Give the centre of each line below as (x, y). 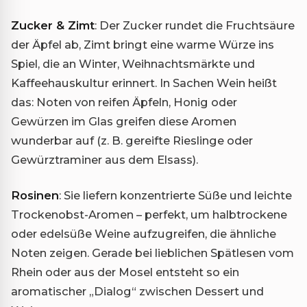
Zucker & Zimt (53, 26)
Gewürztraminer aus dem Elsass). (105, 160)
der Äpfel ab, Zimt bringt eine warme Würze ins (143, 45)
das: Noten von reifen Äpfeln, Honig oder (124, 102)
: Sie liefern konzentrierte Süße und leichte (175, 196)
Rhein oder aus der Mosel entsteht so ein (125, 272)
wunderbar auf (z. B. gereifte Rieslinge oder (132, 141)
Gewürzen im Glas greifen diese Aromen (124, 122)
